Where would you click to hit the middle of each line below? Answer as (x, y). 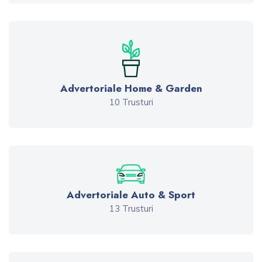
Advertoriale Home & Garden (131, 89)
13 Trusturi (131, 209)
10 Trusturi (131, 102)
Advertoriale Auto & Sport (131, 195)
